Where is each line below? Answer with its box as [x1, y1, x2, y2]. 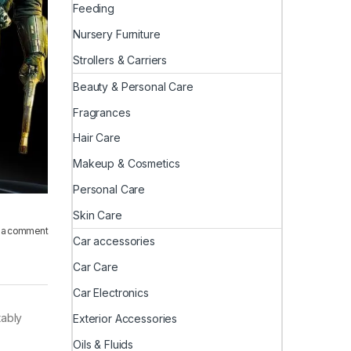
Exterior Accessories [73, 311, 178, 325]
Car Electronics [73, 286, 149, 300]
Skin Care [73, 208, 122, 222]
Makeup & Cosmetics [73, 157, 180, 171]
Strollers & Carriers [73, 53, 168, 67]
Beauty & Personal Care [73, 79, 194, 93]
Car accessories [73, 234, 155, 248]
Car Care [73, 260, 118, 274]
